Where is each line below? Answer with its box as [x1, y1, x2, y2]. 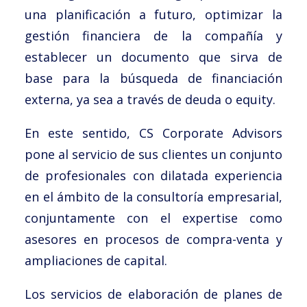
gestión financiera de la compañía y [25, 27, 282, 44]
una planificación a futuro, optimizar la [25, 6, 282, 23]
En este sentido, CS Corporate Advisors [25, 125, 282, 141]
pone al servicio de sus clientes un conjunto [25, 146, 282, 162]
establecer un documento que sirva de [25, 49, 282, 65]
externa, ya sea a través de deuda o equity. [25, 91, 275, 108]
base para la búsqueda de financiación [25, 70, 282, 86]
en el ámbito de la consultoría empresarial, [25, 188, 282, 205]
